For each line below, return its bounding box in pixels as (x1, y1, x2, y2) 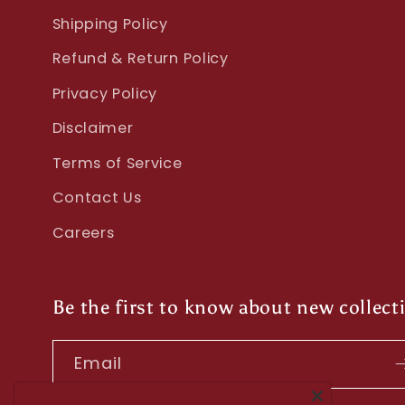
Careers (52, 221, 115, 243)
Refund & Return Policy (52, 48, 229, 70)
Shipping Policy (52, 13, 168, 34)
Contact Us (52, 187, 142, 209)
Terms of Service (52, 152, 183, 174)
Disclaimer (52, 118, 134, 139)
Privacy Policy (52, 82, 158, 104)
